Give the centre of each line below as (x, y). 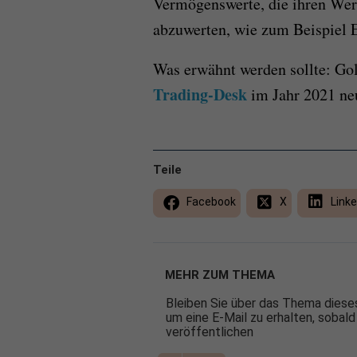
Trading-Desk (200, 95)
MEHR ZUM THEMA (220, 275)
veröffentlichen (210, 332)
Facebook (210, 202)
